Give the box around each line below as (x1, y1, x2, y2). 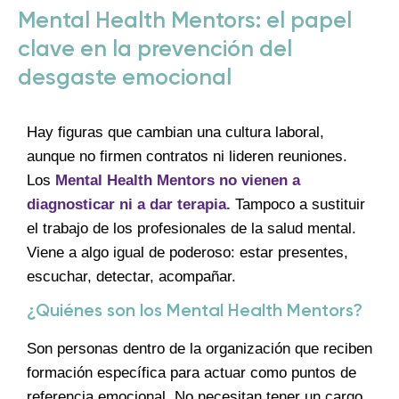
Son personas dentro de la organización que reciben (27, 340, 372, 358)
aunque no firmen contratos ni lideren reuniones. (27, 147, 347, 165)
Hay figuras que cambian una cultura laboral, (27, 123, 324, 141)
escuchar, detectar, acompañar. (27, 267, 236, 285)
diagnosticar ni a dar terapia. (27, 195, 231, 213)
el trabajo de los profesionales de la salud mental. (27, 219, 356, 237)
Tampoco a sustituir (231, 195, 365, 213)
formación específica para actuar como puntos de (27, 364, 356, 382)
